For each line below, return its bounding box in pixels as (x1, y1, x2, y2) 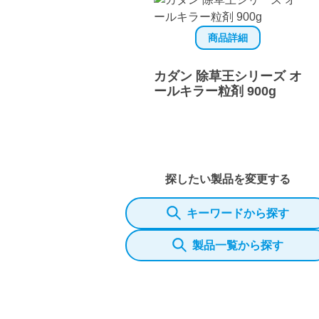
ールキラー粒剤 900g (154, 83, 276, 98)
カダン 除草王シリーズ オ (154, 68, 302, 83)
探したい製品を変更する (165, 172, 291, 185)
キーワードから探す (187, 206, 289, 219)
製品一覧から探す (192, 239, 283, 251)
